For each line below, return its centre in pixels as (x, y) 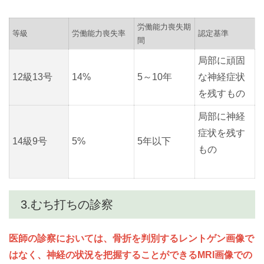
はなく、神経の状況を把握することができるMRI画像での (131, 255)
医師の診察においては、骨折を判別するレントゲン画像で (131, 239)
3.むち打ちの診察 (67, 205)
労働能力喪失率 (99, 34)
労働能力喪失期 (164, 27)
